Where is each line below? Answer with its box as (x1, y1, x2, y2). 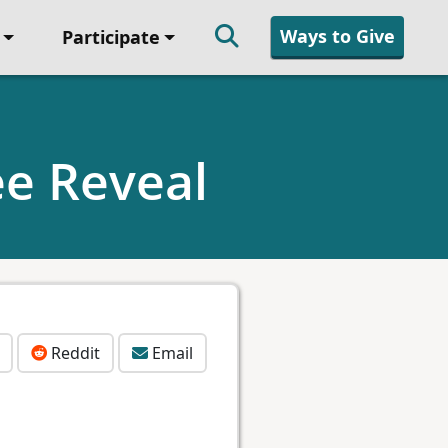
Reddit (47, 342, 100, 364)
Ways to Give (279, 24, 395, 48)
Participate (61, 25, 160, 49)
